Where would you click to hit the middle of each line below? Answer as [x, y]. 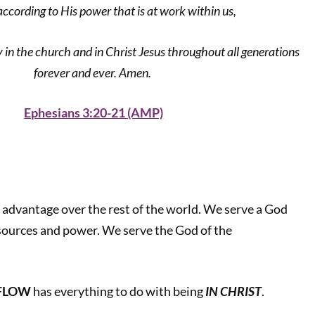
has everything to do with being [119, 291]
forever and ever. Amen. [94, 72]
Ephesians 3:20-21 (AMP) [94, 112]
